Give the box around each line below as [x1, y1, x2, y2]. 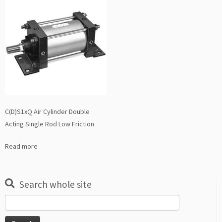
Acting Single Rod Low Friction [5, 119, 94, 129]
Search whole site [19, 178, 92, 191]
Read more [5, 142, 38, 151]
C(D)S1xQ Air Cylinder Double [5, 107, 90, 116]
